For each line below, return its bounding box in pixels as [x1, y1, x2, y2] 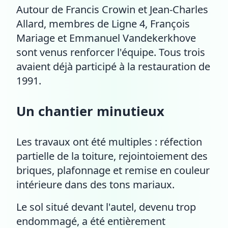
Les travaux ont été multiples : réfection [16, 135, 202, 149]
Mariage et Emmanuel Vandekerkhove [16, 31, 196, 45]
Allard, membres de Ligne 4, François [16, 17, 190, 31]
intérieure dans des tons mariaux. [16, 178, 175, 191]
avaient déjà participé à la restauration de [16, 60, 210, 73]
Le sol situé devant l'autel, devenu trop [16, 200, 196, 214]
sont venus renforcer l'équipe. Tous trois [16, 45, 205, 59]
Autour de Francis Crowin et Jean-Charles [16, 3, 208, 16]
